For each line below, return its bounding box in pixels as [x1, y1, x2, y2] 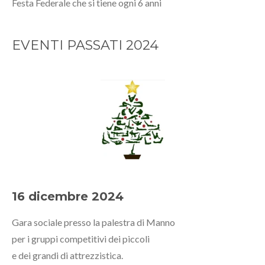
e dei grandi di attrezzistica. [12, 250, 123, 261]
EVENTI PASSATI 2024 [12, 37, 159, 54]
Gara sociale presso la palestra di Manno [12, 216, 175, 228]
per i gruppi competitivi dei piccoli [12, 233, 150, 245]
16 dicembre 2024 [12, 189, 124, 204]
